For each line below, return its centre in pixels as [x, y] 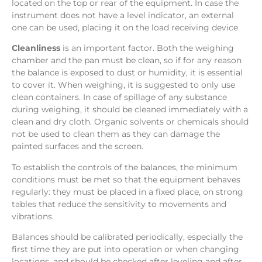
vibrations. [33, 216]
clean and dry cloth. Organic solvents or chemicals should [130, 122]
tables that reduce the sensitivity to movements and [119, 204]
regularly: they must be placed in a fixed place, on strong [127, 192]
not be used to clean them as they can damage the [116, 134]
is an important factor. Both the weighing [147, 48]
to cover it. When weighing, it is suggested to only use [123, 85]
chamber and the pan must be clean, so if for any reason [127, 61]
